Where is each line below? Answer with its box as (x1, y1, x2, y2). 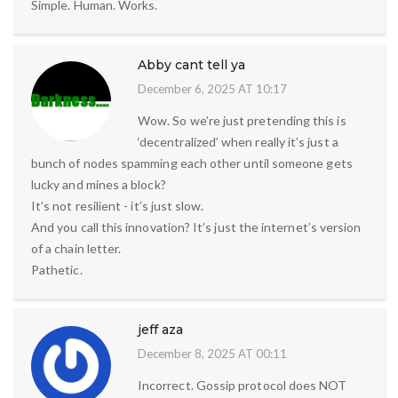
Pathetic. (31, 261, 83, 277)
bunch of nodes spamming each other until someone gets (31, 155, 353, 171)
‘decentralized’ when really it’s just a (138, 133, 338, 149)
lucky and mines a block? (31, 176, 166, 192)
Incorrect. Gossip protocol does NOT (138, 377, 347, 393)
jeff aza (138, 321, 183, 338)
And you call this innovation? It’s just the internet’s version (31, 219, 362, 235)
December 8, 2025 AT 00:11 (138, 346, 287, 361)
